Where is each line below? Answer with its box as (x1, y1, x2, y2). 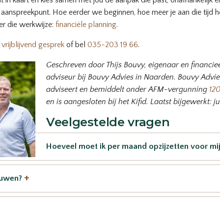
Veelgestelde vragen (46, 115, 170, 130)
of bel (64, 40, 87, 50)
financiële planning (55, 20, 116, 29)
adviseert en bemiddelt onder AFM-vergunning (46, 85, 209, 94)
